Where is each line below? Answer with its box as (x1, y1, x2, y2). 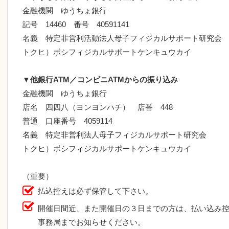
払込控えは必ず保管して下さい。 (38, 186, 153, 195)
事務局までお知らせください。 (38, 217, 145, 226)
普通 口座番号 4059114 (22, 116, 112, 125)
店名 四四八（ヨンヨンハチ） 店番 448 (22, 102, 173, 111)
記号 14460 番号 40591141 (22, 19, 129, 29)
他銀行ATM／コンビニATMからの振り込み (30, 75, 178, 84)
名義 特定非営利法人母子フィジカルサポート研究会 (22, 130, 207, 139)
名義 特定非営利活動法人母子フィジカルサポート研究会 (22, 33, 222, 42)
